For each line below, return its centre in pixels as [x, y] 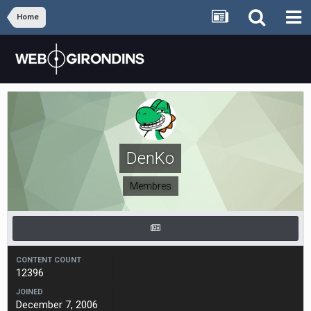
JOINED [30, 292]
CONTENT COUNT [49, 260]
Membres [150, 186]
